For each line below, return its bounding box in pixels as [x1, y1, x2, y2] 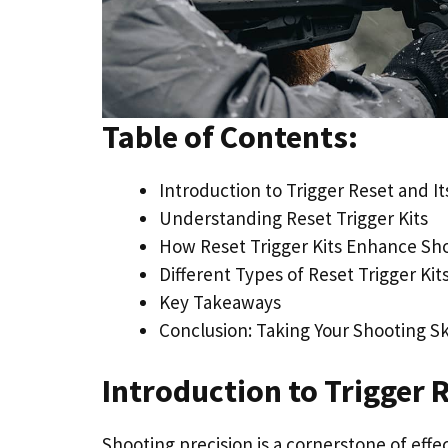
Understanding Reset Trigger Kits [159, 205, 428, 230]
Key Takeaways [159, 289, 281, 314]
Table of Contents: [102, 116, 358, 157]
